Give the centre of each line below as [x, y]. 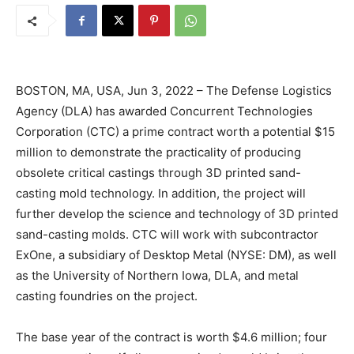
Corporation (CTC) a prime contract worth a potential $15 [175, 132]
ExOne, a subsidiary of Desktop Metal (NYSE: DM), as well [176, 255]
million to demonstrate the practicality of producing [158, 153]
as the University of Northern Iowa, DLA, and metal [157, 276]
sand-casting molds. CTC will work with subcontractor [167, 235]
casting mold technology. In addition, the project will [161, 194]
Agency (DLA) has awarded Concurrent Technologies [164, 111]
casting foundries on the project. [107, 296]
